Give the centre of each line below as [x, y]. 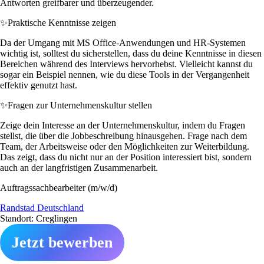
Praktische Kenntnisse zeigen [62, 22]
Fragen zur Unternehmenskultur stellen [80, 105]
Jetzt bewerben [62, 242]
